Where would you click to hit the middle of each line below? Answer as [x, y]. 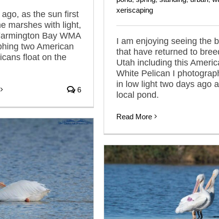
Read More [134, 116]
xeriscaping [135, 10]
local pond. [138, 95]
